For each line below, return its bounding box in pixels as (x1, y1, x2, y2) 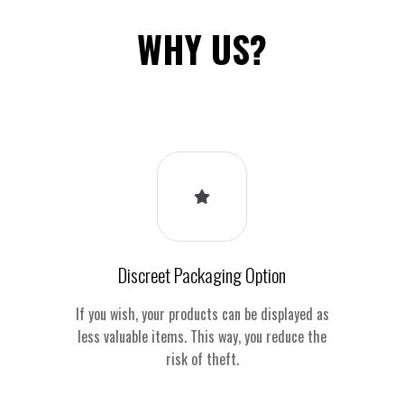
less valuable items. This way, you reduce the (78, 325, 326, 347)
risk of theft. (165, 347, 239, 370)
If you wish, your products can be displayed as (75, 302, 329, 325)
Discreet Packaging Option (118, 260, 286, 289)
